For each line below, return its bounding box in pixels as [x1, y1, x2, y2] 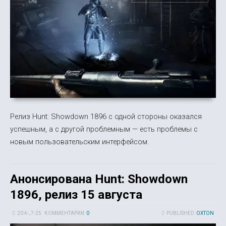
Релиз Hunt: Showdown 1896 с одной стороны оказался [10, 111, 202, 121]
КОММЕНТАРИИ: [44, 210, 87, 216]
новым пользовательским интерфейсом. [10, 137, 149, 146]
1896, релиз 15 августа [10, 187, 142, 202]
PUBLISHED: [166, 210, 196, 216]
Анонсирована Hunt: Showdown [10, 172, 188, 186]
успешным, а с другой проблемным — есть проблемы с [10, 124, 198, 134]
